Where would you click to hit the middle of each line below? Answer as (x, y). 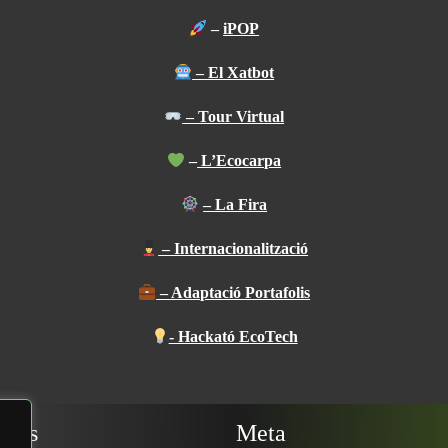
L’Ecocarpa (239, 160)
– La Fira (235, 204)
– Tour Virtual (233, 116)
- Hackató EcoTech (233, 336)
